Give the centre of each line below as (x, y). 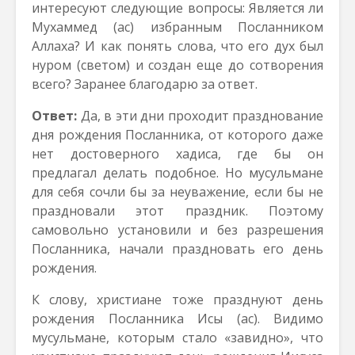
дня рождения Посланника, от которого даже (177, 135)
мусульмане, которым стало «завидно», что (177, 338)
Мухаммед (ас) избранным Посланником (177, 27)
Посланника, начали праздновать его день (177, 249)
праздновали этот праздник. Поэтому (177, 211)
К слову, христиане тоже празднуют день (177, 300)
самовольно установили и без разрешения (177, 230)
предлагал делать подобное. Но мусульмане (177, 173)
